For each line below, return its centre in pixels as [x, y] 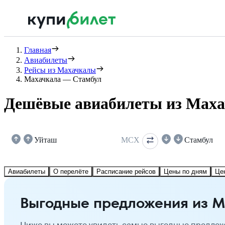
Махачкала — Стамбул [63, 79]
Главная [38, 50]
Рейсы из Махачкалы [60, 70]
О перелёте [71, 171]
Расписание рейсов [126, 171]
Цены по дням [185, 171]
